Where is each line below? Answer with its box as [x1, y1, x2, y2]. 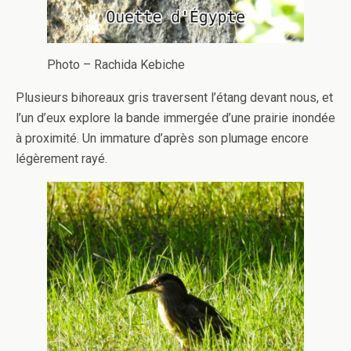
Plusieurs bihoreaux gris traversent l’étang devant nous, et [16, 90, 333, 106]
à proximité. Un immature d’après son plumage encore [16, 131, 309, 147]
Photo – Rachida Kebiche [47, 57, 185, 73]
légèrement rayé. [16, 151, 107, 167]
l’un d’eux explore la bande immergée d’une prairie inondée [16, 110, 335, 126]
